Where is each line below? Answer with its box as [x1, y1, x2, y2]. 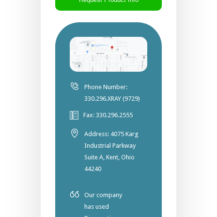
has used [84, 203, 109, 211]
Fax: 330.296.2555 [83, 111, 133, 119]
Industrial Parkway [84, 142, 136, 150]
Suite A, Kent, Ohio [84, 154, 135, 161]
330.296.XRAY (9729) [84, 95, 140, 103]
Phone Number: [84, 83, 127, 91]
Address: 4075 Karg [84, 130, 139, 138]
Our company [84, 191, 122, 199]
